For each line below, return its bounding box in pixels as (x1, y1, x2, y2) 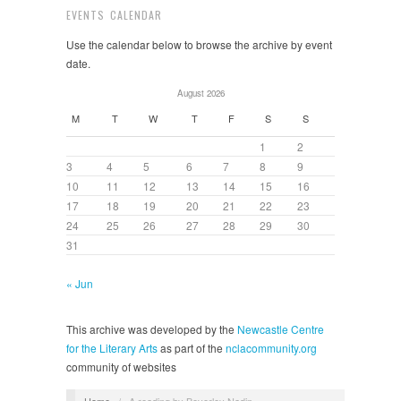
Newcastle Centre (237, 321, 324, 337)
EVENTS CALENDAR (66, 7, 162, 22)
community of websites (66, 359, 176, 374)
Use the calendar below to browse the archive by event (66, 37, 332, 52)
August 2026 (176, 87, 225, 99)
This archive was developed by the (66, 321, 237, 337)
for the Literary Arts (66, 340, 160, 355)
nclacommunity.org (226, 340, 317, 355)
